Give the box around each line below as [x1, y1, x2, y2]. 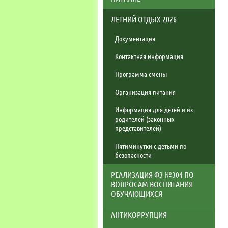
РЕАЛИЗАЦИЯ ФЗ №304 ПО [111, 169, 194, 179]
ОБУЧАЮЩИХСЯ [111, 188, 162, 198]
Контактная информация [115, 51, 183, 61]
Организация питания [115, 87, 176, 96]
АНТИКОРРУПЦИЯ [111, 209, 167, 219]
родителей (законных [115, 113, 174, 123]
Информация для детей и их [115, 104, 193, 114]
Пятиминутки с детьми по [115, 140, 186, 150]
